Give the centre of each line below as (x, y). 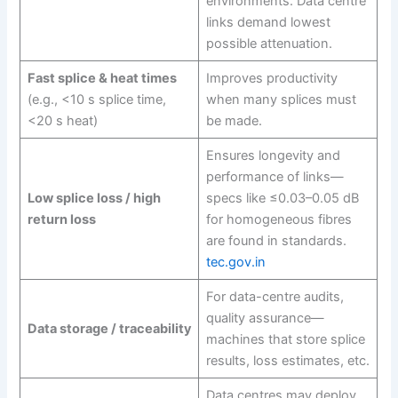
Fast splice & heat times (102, 78)
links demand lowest (268, 22)
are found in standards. (276, 240)
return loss (61, 219)
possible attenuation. (269, 43)
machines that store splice (285, 339)
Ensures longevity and (273, 155)
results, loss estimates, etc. (287, 360)
